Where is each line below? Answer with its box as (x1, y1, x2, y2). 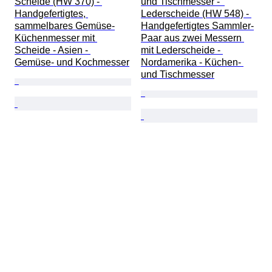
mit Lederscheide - (141, 45, 223, 56)
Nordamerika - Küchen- (141, 57, 243, 68)
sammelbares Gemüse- (15, 21, 115, 32)
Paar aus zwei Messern (141, 33, 244, 44)
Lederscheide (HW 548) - (141, 8, 251, 19)
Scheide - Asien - (15, 45, 90, 56)
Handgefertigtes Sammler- (141, 21, 254, 32)
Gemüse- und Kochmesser (15, 57, 129, 68)
